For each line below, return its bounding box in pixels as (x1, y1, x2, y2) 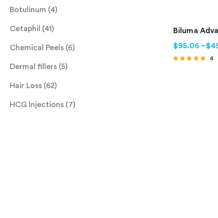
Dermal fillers (10, 62, 57, 71)
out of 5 (173, 79, 191, 84)
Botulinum (10, 5, 46, 14)
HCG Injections (10, 100, 64, 109)
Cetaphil (10, 24, 40, 33)
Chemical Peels (10, 43, 64, 52)
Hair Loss (10, 81, 42, 90)
